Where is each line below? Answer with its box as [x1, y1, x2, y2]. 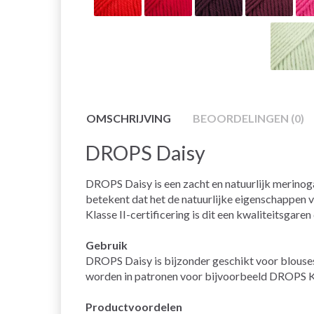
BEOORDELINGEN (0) [193, 111, 304, 125]
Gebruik [86, 238, 128, 252]
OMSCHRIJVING [86, 111, 171, 125]
